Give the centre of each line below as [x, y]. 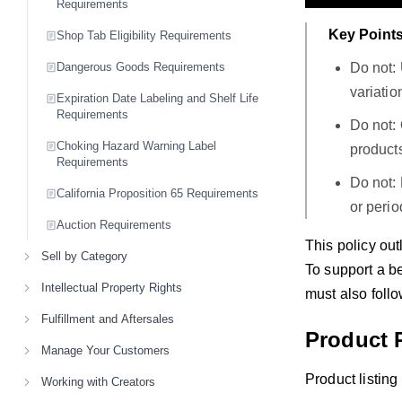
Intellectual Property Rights [112, 288]
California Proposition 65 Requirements [157, 193]
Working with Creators [98, 382]
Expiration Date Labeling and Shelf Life [157, 98]
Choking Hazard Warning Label [136, 146]
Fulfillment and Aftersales [108, 319]
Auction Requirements [114, 225]
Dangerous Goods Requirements [141, 67]
